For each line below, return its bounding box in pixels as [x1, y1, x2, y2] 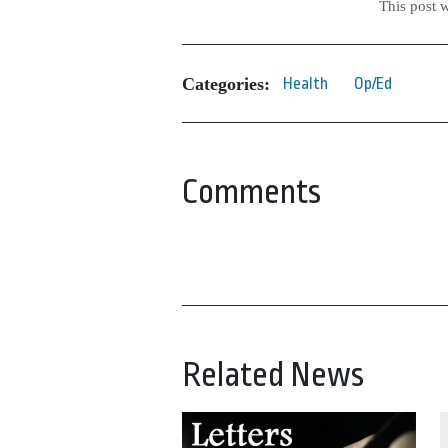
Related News [182, 356, 364, 395]
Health [283, 74, 328, 94]
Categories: [182, 73, 270, 94]
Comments [182, 173, 321, 212]
